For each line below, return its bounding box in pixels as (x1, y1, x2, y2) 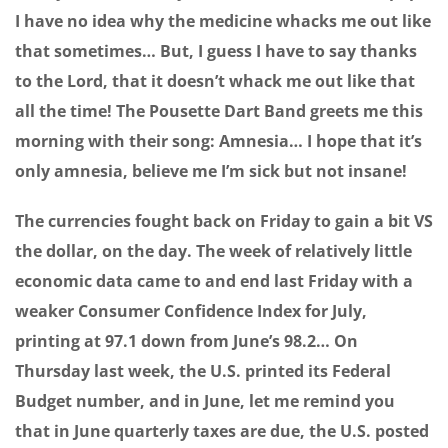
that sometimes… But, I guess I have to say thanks (15, 40, 417, 63)
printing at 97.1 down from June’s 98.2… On (15, 330, 358, 353)
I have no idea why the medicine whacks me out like (15, 10, 431, 33)
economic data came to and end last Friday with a (15, 270, 413, 293)
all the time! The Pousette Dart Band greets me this (15, 100, 423, 123)
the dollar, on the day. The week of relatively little (15, 240, 412, 263)
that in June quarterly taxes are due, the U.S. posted (15, 420, 429, 443)
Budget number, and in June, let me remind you (15, 390, 395, 413)
